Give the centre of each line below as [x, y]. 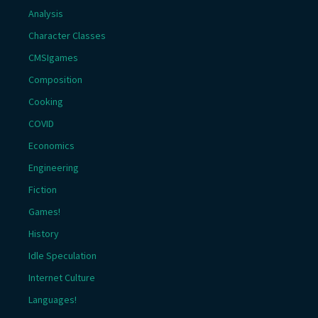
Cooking [46, 102]
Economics [51, 146]
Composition [55, 79]
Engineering [54, 168]
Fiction [43, 190]
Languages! [53, 300]
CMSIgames [53, 57]
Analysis [46, 13]
